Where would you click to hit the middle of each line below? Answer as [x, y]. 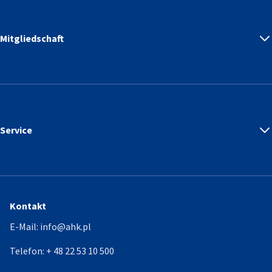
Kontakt [28, 206]
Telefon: [28, 251]
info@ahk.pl [66, 227]
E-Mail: [25, 227]
